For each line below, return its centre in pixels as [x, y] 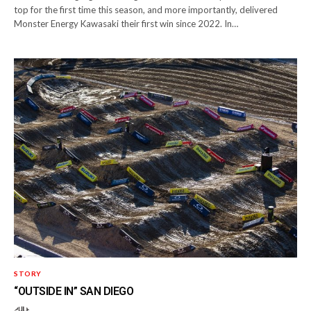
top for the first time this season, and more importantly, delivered [146, 10]
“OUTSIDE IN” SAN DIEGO [74, 292]
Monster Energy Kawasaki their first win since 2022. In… [126, 24]
